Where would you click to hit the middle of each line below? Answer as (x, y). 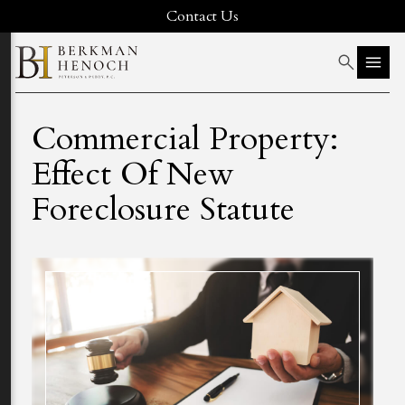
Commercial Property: (185, 139)
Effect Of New (133, 174)
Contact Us (202, 16)
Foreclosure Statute (163, 209)
